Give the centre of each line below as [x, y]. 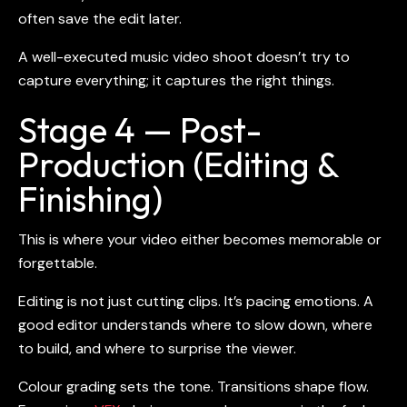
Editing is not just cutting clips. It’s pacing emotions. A [196, 301]
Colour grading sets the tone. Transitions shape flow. [194, 386]
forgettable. [58, 263]
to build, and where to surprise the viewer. [157, 348]
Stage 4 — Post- [140, 129]
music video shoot [192, 56]
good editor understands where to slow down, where [195, 324]
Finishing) [94, 199]
